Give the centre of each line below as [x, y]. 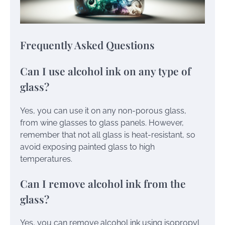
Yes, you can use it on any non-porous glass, [103, 110]
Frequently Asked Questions [87, 45]
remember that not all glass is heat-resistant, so [108, 135]
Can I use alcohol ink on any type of [105, 71]
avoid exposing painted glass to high [87, 147]
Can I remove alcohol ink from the [103, 183]
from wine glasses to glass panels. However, [102, 123]
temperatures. [46, 159]
